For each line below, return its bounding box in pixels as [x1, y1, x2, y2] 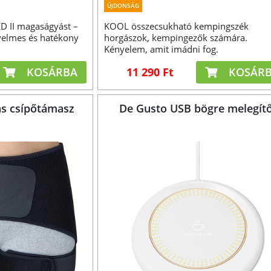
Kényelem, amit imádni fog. [103, 43, 218, 56]
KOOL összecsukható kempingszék [103, 20, 249, 33]
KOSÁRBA [24, 65, 78, 80]
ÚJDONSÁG [106, 1, 139, 10]
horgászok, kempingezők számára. [103, 31, 247, 44]
